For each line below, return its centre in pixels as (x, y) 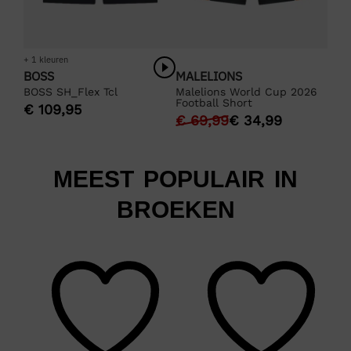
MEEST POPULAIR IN (175, 179)
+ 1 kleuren (46, 59)
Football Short (214, 102)
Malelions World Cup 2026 (246, 91)
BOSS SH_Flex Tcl (71, 91)
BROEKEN (175, 209)
